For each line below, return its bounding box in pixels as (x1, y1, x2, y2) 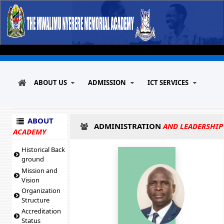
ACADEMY (13, 126, 46, 136)
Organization (21, 186, 61, 195)
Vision (21, 175, 40, 184)
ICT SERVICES (147, 78, 188, 87)
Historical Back (21, 145, 65, 154)
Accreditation (21, 206, 61, 215)
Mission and (21, 166, 58, 175)
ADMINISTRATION (94, 121, 163, 131)
